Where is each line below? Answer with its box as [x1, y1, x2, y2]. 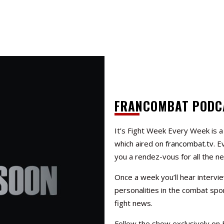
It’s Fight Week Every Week [114, 125, 210, 136]
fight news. [114, 198, 153, 208]
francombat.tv [165, 138, 214, 149]
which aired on [114, 138, 166, 149]
